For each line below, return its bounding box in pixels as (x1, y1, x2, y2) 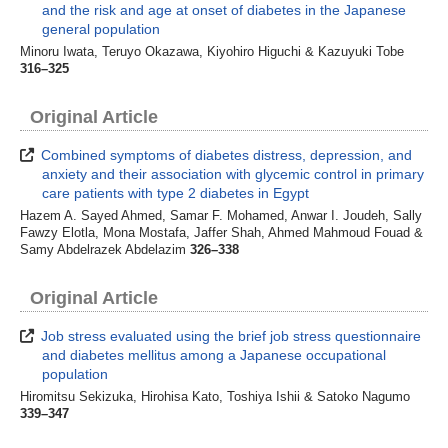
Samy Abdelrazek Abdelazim (20, 242, 190, 257)
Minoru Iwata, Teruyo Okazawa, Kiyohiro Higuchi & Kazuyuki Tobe (20, 44, 404, 59)
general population (42, 20, 161, 37)
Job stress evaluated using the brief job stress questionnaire (37, 328, 422, 345)
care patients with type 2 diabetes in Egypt (42, 184, 310, 201)
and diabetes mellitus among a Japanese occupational (42, 347, 387, 364)
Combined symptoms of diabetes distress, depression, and (37, 146, 413, 163)
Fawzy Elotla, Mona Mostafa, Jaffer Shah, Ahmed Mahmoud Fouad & (20, 225, 423, 240)
